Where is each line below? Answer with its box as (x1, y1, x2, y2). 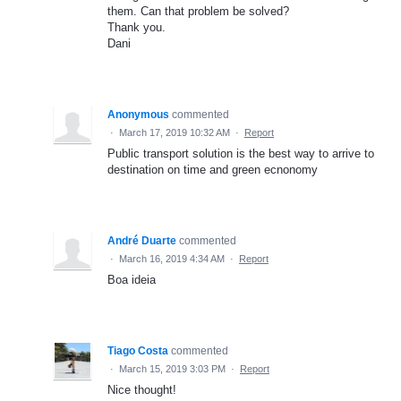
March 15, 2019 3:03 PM (119, 363, 226, 374)
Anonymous (107, 107, 169, 121)
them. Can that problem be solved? (107, 4, 289, 18)
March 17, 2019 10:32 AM (119, 126, 230, 138)
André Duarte (107, 234, 176, 247)
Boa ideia (107, 272, 156, 286)
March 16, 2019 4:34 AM (119, 252, 225, 264)
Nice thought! (107, 382, 176, 397)
